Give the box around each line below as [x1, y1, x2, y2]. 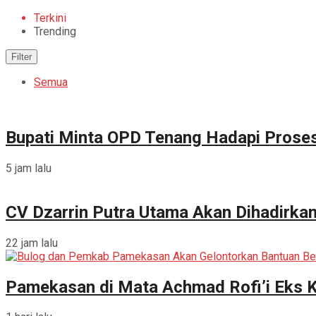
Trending [34, 25, 76, 38]
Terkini [34, 11, 66, 25]
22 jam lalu [6, 236, 58, 250]
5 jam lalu [6, 161, 51, 175]
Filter [11, 51, 32, 62]
